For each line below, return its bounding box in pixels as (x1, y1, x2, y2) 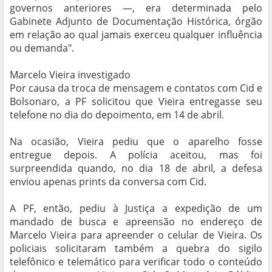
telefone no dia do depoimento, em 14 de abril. (10, 108, 224, 122)
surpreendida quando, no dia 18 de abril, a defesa (10, 161, 262, 175)
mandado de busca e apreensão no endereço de (10, 215, 262, 229)
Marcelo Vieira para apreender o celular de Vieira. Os (10, 228, 262, 242)
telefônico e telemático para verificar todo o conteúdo (10, 255, 262, 269)
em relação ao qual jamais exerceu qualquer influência (10, 28, 262, 42)
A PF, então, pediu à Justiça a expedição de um (10, 202, 262, 216)
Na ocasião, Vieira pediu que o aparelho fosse (10, 135, 262, 149)
